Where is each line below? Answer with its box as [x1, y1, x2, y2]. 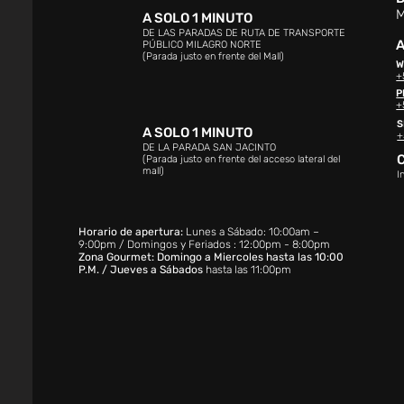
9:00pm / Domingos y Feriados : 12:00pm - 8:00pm [78, 238, 330, 251]
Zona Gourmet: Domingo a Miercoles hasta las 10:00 [78, 251, 344, 263]
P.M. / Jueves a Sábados [78, 263, 203, 276]
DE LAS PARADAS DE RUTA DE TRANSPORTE [142, 27, 345, 39]
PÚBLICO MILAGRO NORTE [142, 39, 264, 50]
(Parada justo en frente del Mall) [142, 50, 284, 62]
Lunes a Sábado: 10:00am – [185, 225, 319, 238]
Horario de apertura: [78, 225, 186, 238]
